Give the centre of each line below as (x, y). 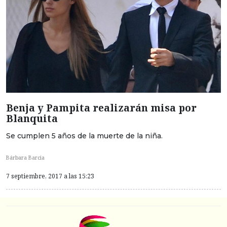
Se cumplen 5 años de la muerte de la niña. (84, 136)
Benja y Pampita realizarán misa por (101, 107)
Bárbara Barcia (25, 158)
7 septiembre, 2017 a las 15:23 (50, 176)
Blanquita (32, 118)
